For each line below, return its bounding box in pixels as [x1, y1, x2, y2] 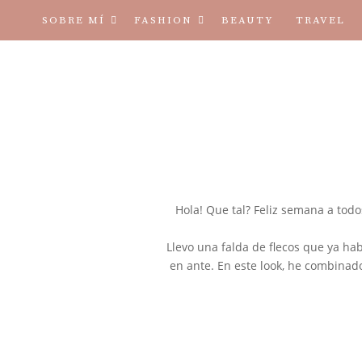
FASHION [133, 14, 192, 27]
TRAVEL [295, 14, 345, 27]
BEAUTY [221, 14, 274, 27]
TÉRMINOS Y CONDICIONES [142, 54, 320, 67]
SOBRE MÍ [41, 14, 105, 27]
